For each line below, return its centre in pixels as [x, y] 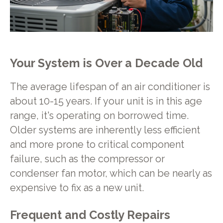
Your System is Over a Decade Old [106, 63]
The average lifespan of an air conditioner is [110, 87]
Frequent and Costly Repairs [90, 215]
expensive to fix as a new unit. [77, 188]
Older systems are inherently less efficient [105, 130]
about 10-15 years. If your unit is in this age [106, 102]
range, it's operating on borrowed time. [99, 116]
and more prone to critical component [97, 145]
